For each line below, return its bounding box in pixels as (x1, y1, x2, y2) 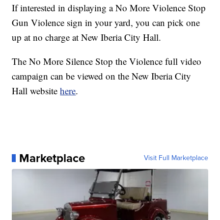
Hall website (12, 84, 60, 97)
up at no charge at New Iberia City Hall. (12, 30, 162, 43)
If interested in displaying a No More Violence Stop (12, 1, 206, 14)
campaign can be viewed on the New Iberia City (12, 69, 192, 82)
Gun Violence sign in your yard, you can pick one (12, 16, 200, 28)
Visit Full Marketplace (143, 152, 208, 163)
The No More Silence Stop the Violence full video (12, 55, 202, 67)
